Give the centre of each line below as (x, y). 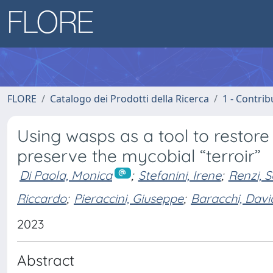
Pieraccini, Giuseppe (129, 199)
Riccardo (42, 199)
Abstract (46, 260)
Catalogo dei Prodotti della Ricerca (129, 99)
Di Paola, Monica (66, 175)
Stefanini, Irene (179, 175)
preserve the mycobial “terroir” (139, 156)
